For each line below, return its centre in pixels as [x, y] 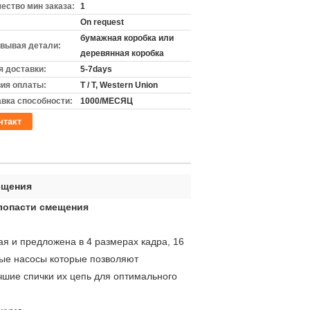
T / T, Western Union [119, 85]
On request [102, 22]
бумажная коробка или [127, 38]
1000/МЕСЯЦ [107, 101]
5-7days [96, 69]
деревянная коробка [122, 53]
